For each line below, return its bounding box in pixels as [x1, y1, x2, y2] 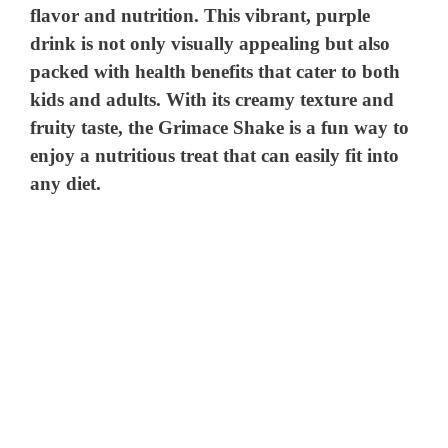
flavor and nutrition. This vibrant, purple [30, 4, 371, 26]
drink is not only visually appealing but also [30, 32, 391, 54]
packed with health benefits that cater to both [30, 60, 401, 82]
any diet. [30, 172, 102, 194]
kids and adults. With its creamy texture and [30, 88, 395, 110]
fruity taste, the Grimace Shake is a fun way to [30, 116, 410, 138]
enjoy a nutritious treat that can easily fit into [30, 144, 400, 166]
